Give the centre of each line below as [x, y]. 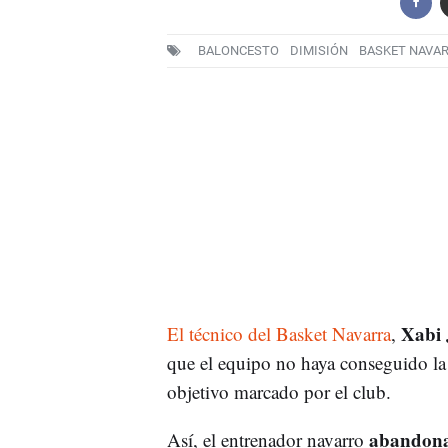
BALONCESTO [238, 51]
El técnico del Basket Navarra [278, 333]
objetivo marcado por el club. [278, 391]
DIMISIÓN [318, 51]
